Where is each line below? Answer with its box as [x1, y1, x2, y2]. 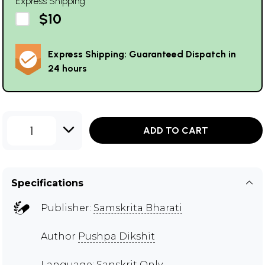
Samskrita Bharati [93, 202, 182, 214]
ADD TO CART [143, 125, 209, 137]
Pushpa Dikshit [78, 230, 155, 242]
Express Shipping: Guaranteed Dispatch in [48, 48, 236, 60]
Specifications [11, 177, 83, 189]
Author [41, 230, 78, 242]
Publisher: [41, 202, 93, 214]
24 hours [48, 62, 87, 74]
